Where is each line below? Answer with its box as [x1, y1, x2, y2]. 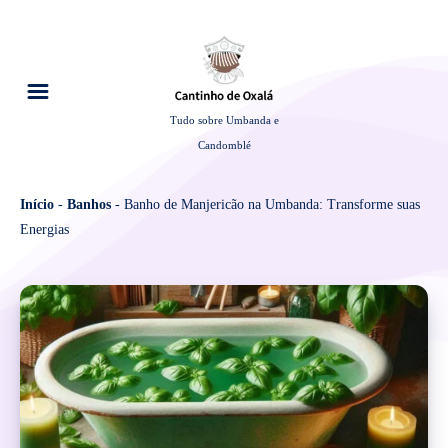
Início [20, 197, 54, 213]
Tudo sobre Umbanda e [169, 115, 279, 127]
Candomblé [197, 140, 251, 152]
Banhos [67, 197, 111, 213]
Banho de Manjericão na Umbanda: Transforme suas [124, 197, 420, 213]
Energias [20, 222, 69, 238]
